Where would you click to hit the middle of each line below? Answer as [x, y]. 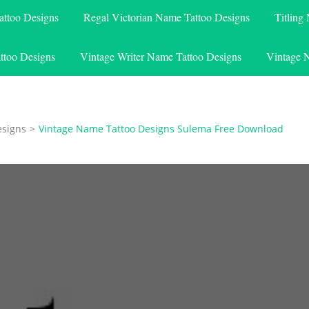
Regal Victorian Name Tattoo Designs [166, 17]
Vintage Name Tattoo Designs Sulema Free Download [161, 128]
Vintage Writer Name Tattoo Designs [161, 56]
